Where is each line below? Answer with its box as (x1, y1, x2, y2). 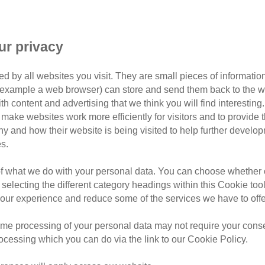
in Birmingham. (140, 173, 207, 185)
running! (140, 232, 176, 244)
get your (140, 218, 177, 230)
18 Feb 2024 (190, 10, 264, 23)
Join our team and (140, 144, 223, 156)
